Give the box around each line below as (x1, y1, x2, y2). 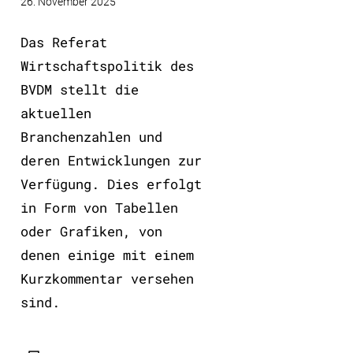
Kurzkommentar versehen (20, 269, 194, 288)
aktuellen (20, 103, 91, 122)
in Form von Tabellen (20, 198, 178, 217)
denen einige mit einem (20, 245, 194, 264)
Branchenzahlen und (20, 127, 162, 146)
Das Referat (20, 32, 107, 51)
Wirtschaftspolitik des (20, 56, 194, 75)
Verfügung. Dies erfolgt (20, 174, 202, 193)
